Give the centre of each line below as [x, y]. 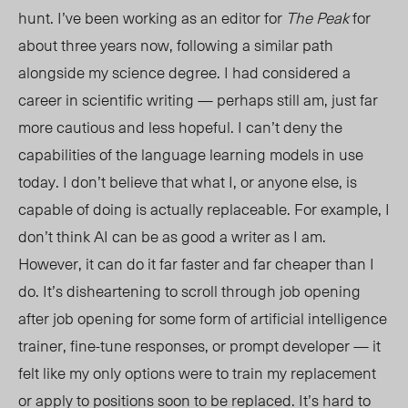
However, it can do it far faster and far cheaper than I [196, 264]
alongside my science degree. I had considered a [184, 72]
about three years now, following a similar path [176, 45]
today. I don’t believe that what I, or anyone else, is [188, 182]
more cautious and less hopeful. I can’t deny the [180, 127]
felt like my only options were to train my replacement [197, 373]
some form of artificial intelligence [271, 318]
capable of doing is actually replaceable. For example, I [204, 209]
